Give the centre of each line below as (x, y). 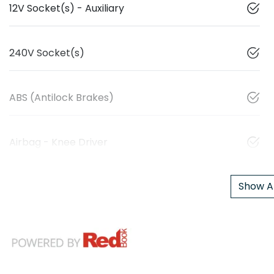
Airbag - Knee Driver (58, 142)
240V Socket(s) (47, 53)
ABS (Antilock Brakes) (61, 97)
